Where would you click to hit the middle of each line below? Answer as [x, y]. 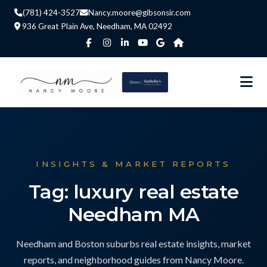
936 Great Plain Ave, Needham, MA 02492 [96, 26]
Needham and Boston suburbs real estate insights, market [133, 243]
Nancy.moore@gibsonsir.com [139, 13]
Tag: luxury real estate [133, 192]
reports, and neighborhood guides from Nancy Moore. [133, 260]
